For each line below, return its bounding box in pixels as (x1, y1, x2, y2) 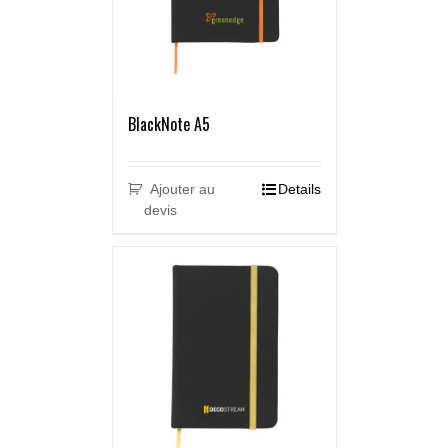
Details (277, 181, 321, 198)
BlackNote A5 (127, 112, 210, 137)
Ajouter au (150, 181, 216, 198)
